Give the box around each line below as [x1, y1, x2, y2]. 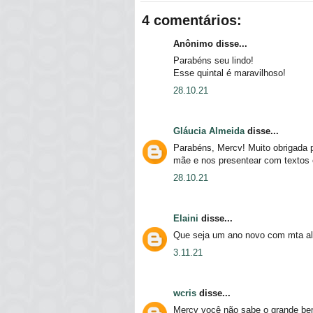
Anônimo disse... [173, 38, 247, 49]
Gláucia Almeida [173, 125, 245, 136]
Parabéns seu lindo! [173, 55, 254, 66]
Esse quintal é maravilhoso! [173, 68, 286, 79]
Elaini [173, 212, 198, 224]
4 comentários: [142, 12, 242, 28]
